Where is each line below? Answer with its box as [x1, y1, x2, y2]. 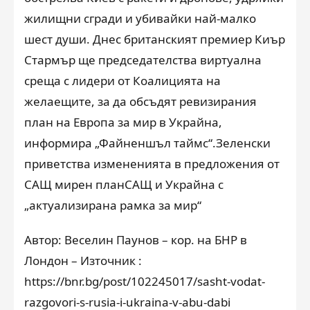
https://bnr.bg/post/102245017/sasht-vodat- [24, 273, 265, 289]
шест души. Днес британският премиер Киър [24, 30, 285, 47]
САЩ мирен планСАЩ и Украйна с [24, 176, 224, 192]
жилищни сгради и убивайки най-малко [24, 10, 256, 26]
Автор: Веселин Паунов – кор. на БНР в [24, 231, 247, 248]
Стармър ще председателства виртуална [24, 51, 262, 68]
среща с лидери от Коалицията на [24, 72, 221, 89]
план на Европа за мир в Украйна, [24, 113, 222, 130]
